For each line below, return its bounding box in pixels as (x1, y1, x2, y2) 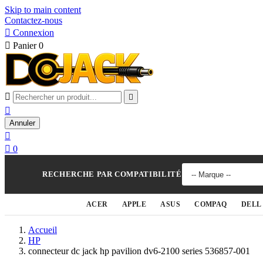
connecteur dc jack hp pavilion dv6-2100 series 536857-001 (28, 246, 250, 256)
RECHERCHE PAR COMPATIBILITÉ (42, 170, 182, 178)
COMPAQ (194, 200, 227, 208)
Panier (13, 41, 36, 50)
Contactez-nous (5, 15, 62, 25)
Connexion (13, 28, 54, 38)
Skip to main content (5, 5, 81, 15)
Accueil (28, 225, 57, 235)
